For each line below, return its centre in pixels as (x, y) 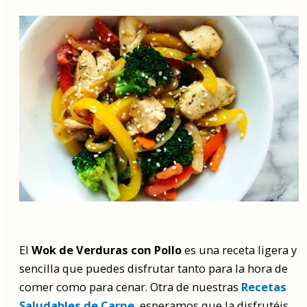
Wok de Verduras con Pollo (107, 249)
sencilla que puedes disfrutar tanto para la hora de (153, 268)
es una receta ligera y (239, 249)
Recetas (264, 286)
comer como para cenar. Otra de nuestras (130, 286)
